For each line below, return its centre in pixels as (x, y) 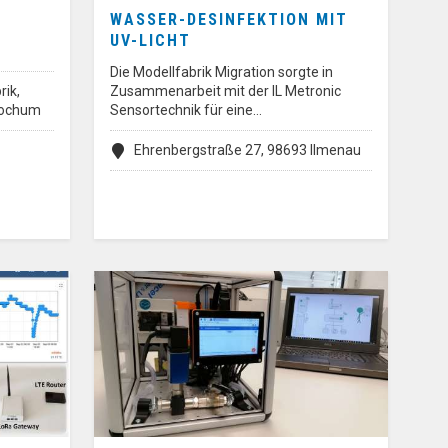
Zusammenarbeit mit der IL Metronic (225, 91)
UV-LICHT (150, 41)
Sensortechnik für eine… (186, 110)
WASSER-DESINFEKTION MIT (229, 20)
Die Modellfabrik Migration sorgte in (221, 72)
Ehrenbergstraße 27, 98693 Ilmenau (247, 150)
